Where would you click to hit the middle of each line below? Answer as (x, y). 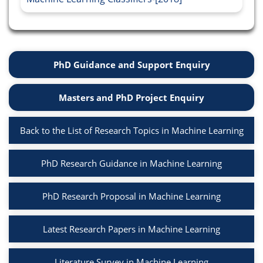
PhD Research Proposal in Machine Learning (131, 196)
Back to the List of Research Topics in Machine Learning (131, 131)
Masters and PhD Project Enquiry (131, 98)
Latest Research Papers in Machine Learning (131, 229)
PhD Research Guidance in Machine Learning (131, 163)
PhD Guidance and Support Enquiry (131, 65)
